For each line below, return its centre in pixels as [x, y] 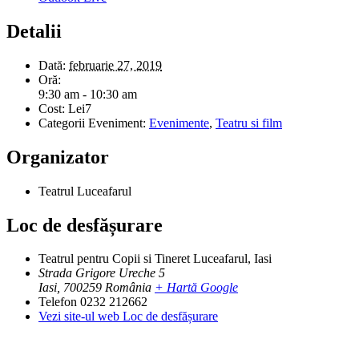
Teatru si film [249, 123]
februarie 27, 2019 [115, 65]
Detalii [34, 31]
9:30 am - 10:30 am [88, 94]
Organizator [58, 157]
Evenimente [179, 123]
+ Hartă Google [196, 288]
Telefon [58, 302]
